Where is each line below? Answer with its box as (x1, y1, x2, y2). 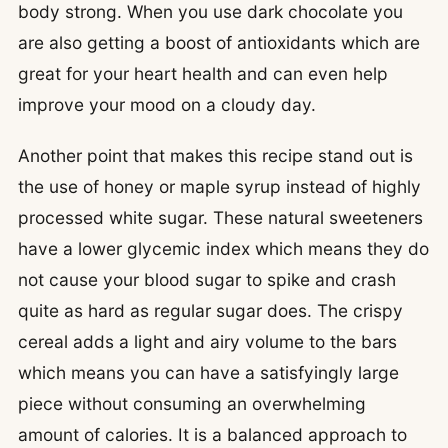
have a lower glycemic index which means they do (18, 238, 429, 260)
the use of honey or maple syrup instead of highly (18, 176, 421, 198)
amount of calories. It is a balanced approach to (18, 424, 407, 446)
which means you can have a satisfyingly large (18, 362, 399, 384)
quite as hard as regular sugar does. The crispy (18, 300, 403, 322)
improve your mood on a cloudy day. (18, 93, 316, 115)
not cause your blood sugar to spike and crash (18, 269, 396, 291)
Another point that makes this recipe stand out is (18, 145, 413, 167)
